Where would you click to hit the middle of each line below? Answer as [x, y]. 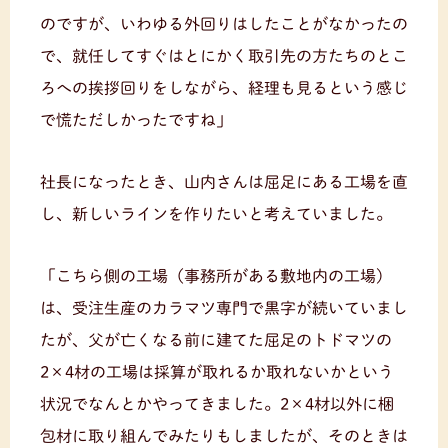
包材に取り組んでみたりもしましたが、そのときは [224, 435]
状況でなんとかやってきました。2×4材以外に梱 [217, 403]
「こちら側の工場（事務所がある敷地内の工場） [216, 275]
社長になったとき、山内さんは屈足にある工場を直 [224, 181]
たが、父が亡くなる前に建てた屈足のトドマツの [216, 339]
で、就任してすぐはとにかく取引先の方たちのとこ [224, 55]
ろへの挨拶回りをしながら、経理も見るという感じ [224, 87]
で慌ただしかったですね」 [136, 119]
